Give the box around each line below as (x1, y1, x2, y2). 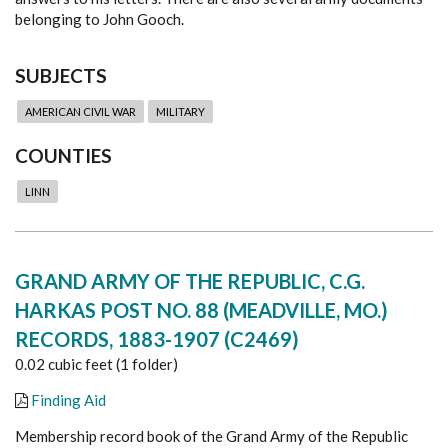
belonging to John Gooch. (15, 9, 184, 28)
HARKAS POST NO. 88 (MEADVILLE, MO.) (15, 297, 388, 322)
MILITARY (156, 104, 205, 118)
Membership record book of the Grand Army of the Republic (15, 426, 408, 445)
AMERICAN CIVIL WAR (25, 104, 136, 118)
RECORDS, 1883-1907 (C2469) (15, 326, 299, 351)
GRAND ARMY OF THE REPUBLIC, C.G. (15, 268, 365, 293)
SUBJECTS (15, 63, 107, 87)
